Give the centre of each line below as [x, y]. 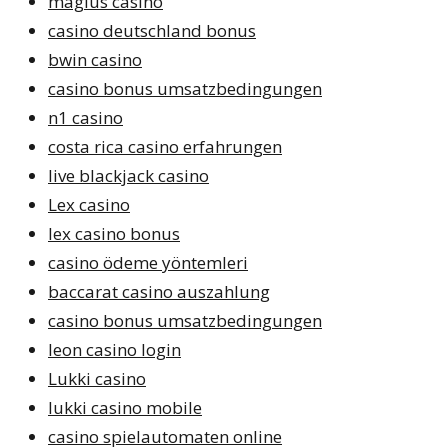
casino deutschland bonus [152, 30]
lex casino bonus [114, 233]
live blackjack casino [128, 175]
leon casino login [114, 349]
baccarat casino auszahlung [159, 291]
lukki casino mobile [125, 407]
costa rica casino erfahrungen [165, 146]
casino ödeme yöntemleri [148, 262]
